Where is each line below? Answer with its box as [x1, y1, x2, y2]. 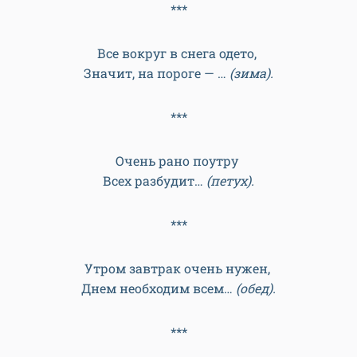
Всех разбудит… [103, 172, 206, 189]
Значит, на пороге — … [84, 65, 226, 81]
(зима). [226, 65, 273, 81]
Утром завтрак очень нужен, [84, 260, 273, 277]
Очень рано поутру [116, 152, 241, 169]
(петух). [206, 172, 254, 189]
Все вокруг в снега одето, [97, 45, 260, 61]
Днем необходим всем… [81, 280, 236, 296]
